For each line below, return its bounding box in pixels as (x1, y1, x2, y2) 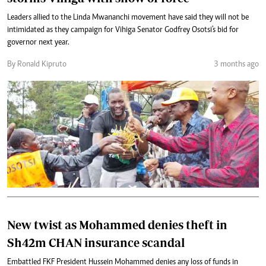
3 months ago (214, 61, 259, 69)
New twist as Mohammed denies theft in (7, 218, 227, 232)
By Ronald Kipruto (7, 61, 66, 69)
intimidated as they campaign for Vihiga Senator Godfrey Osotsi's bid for (7, 26, 239, 34)
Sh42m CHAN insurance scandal (7, 236, 185, 249)
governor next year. (7, 39, 69, 47)
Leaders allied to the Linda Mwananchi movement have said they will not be (7, 14, 249, 22)
